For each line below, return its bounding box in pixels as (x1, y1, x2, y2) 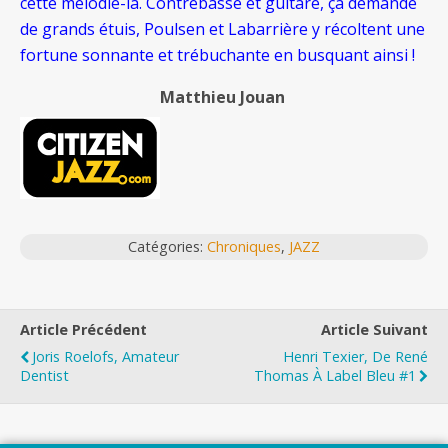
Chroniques (207, 237, 281, 257)
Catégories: (128, 237, 207, 257)
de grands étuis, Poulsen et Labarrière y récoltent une (20, 18, 425, 41)
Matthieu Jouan (159, 86, 289, 109)
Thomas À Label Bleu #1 (254, 366, 416, 386)
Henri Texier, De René (283, 347, 428, 367)
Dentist (20, 366, 69, 386)
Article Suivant (321, 320, 428, 340)
